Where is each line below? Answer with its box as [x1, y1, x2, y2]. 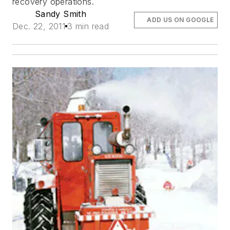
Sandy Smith [34, 8, 87, 19]
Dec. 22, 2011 [12, 21, 66, 31]
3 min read [67, 21, 109, 31]
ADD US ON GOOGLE [147, 15, 214, 24]
